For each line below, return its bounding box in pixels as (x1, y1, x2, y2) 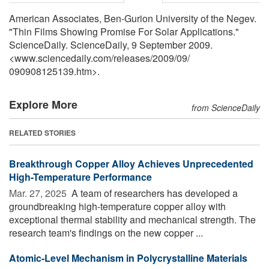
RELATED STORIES (9, 127, 76, 138)
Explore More (9, 96, 77, 112)
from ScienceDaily (192, 101, 260, 113)
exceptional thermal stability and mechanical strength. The (9, 212, 256, 226)
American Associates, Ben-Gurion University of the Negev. (9, 11, 256, 25)
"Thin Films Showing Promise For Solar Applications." (9, 24, 239, 38)
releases (113, 50, 150, 65)
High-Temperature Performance (9, 169, 152, 184)
